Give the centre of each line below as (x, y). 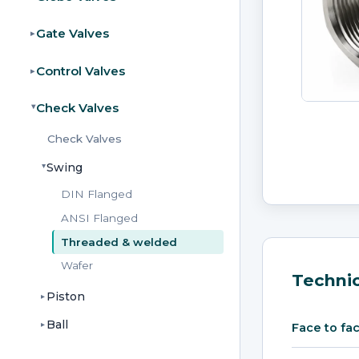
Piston (66, 297)
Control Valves (80, 71)
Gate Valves (72, 34)
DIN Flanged (97, 194)
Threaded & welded (119, 242)
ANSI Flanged (100, 218)
